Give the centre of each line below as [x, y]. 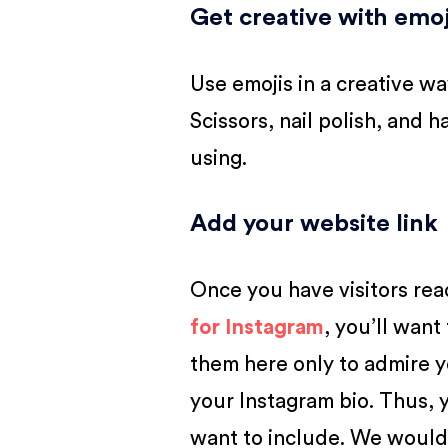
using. [221, 158]
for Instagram [257, 327]
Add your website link [314, 224]
